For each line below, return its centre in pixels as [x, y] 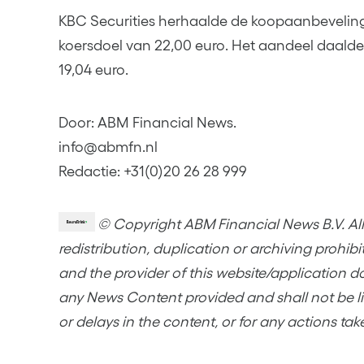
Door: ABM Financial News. [147, 123]
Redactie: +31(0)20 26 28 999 [153, 172]
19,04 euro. [93, 69]
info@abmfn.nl [108, 147]
